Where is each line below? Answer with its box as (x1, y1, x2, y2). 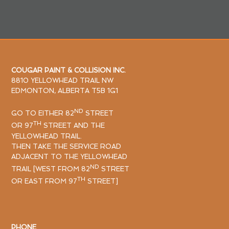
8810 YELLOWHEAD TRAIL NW (11, 77, 114, 84)
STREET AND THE (41, 122, 105, 130)
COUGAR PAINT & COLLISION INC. (11, 66, 126, 74)
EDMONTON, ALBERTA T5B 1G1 (11, 87, 119, 95)
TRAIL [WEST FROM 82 (11, 165, 90, 173)
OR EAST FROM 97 (11, 177, 78, 186)
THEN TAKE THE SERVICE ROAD (11, 142, 122, 150)
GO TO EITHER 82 (11, 109, 75, 118)
